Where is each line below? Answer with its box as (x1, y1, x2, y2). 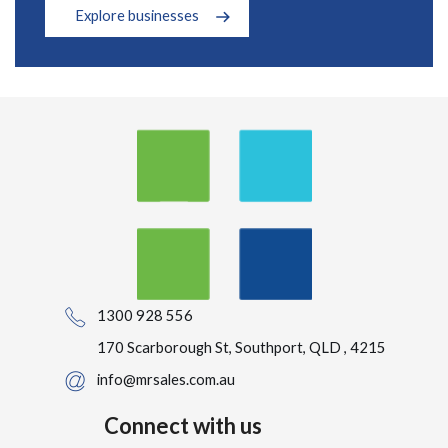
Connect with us (104, 412, 262, 439)
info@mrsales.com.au (97, 370, 235, 388)
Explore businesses (75, 6, 199, 24)
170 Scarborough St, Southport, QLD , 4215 (97, 338, 386, 356)
